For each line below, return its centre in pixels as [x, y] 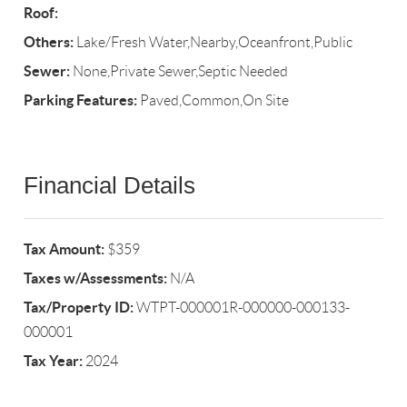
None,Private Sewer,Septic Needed [179, 72]
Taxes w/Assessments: [96, 278]
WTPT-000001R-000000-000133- [242, 308]
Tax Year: [54, 361]
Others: [49, 42]
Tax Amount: [65, 249]
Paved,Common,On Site [213, 101]
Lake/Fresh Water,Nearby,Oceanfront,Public [213, 43]
